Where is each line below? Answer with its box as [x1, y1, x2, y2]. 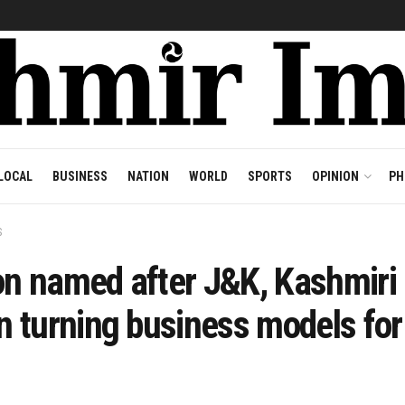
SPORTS [247, 169, 292, 184]
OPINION [311, 169, 359, 184]
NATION [127, 169, 169, 184]
